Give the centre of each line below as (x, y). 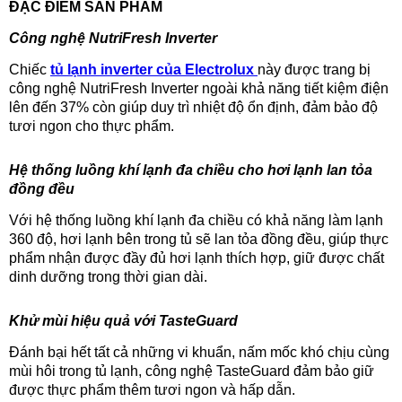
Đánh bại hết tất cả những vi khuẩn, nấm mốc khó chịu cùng (199, 352)
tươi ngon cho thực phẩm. (92, 126)
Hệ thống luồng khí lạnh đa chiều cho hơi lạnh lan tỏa (191, 170)
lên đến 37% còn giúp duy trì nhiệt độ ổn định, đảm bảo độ (193, 107)
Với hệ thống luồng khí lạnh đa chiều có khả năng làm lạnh (196, 220)
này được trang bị (314, 70)
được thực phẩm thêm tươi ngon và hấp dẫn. (156, 390)
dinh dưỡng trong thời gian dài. (108, 277)
